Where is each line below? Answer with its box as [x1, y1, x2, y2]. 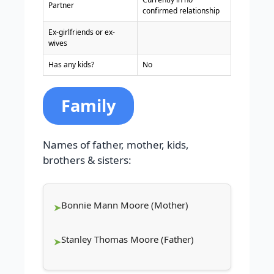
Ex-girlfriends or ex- [48, 27, 115, 38]
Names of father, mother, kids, [43, 138, 189, 152]
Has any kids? [48, 59, 94, 70]
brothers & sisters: [43, 153, 131, 168]
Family [61, 94, 116, 117]
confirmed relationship [143, 6, 220, 17]
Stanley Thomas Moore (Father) [61, 232, 194, 245]
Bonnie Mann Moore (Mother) [61, 198, 188, 211]
